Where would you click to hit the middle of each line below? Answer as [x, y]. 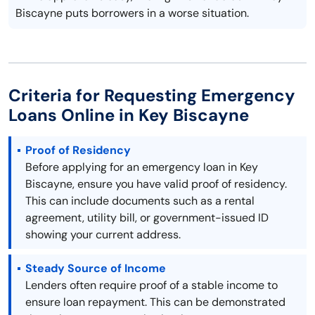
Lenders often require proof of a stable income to [152, 285]
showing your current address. [103, 235]
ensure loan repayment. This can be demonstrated [155, 302]
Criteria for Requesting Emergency [152, 96]
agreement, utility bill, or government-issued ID [147, 218]
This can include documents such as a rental [140, 201]
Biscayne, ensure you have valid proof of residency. [156, 184]
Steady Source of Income [96, 269]
